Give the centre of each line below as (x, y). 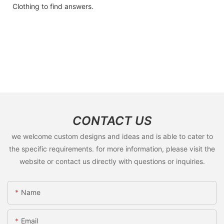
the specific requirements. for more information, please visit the (112, 148)
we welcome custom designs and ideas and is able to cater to (112, 136)
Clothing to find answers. (53, 6)
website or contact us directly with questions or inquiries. (112, 161)
